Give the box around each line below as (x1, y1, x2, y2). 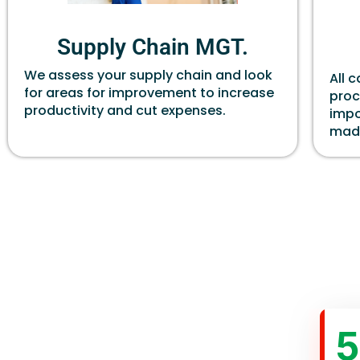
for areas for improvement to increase (24, 83, 274, 102)
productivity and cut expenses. (24, 100, 226, 120)
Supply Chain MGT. (56, 33, 248, 60)
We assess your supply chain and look (24, 65, 272, 84)
